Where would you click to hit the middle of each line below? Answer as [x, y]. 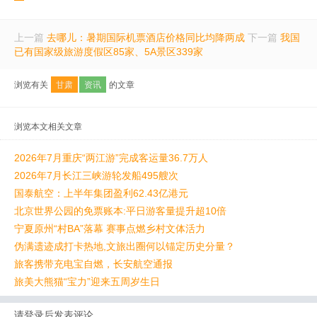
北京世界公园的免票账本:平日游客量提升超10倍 [120, 211]
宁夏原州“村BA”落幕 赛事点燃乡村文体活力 [110, 229]
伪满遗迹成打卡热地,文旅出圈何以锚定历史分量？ [125, 247]
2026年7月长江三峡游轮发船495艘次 [96, 176]
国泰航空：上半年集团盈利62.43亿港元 [101, 194]
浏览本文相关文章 [48, 127]
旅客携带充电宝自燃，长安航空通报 [93, 264]
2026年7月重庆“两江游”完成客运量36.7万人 [111, 158]
